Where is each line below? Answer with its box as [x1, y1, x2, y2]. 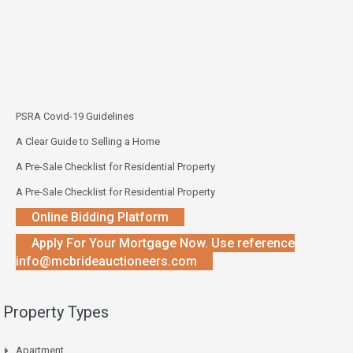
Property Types [3, 302, 109, 321]
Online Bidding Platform [32, 209, 169, 225]
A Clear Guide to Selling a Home [16, 135, 160, 147]
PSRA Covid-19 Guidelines [16, 110, 134, 122]
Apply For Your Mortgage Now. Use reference [32, 235, 295, 251]
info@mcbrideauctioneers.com [16, 253, 197, 269]
